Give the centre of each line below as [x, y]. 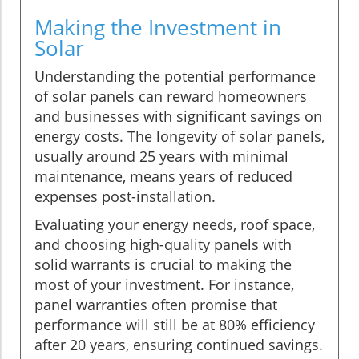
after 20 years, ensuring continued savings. [179, 344]
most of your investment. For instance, [164, 284]
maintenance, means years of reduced [163, 176]
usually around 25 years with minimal [161, 156]
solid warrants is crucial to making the [163, 264]
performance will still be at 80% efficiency [175, 324]
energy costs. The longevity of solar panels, [179, 136]
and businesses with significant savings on [178, 116]
